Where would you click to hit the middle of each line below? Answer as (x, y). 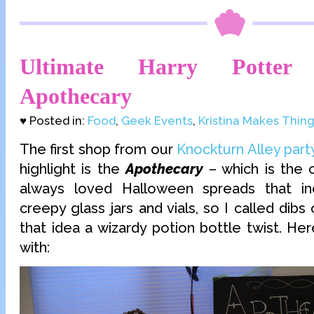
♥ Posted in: (54, 120)
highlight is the (73, 169)
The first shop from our (98, 150)
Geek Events (157, 120)
